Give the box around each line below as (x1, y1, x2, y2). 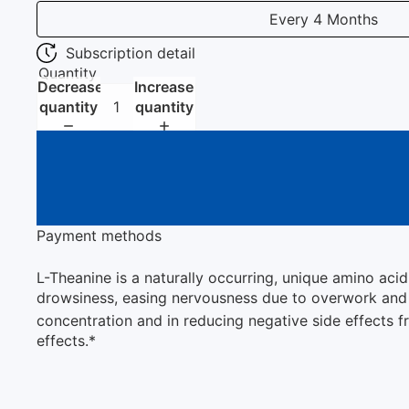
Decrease (37, 77, 103, 96)
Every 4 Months (268, 9, 378, 28)
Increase (134, 77, 194, 96)
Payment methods (37, 225, 162, 245)
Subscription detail (66, 43, 195, 62)
